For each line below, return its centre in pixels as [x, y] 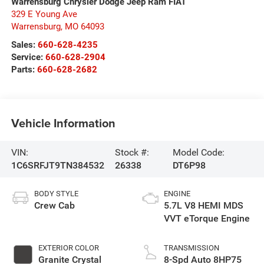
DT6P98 [189, 165]
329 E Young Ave [44, 14]
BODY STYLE [56, 193]
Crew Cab [54, 205]
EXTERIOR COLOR [68, 247]
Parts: [24, 69]
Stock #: [132, 152]
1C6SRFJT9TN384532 [57, 165]
